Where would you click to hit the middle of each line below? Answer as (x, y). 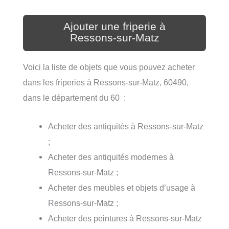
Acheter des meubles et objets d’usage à (122, 188)
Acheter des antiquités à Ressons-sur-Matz (126, 127)
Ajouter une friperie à (114, 26)
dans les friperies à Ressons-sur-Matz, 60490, (106, 82)
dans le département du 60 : (74, 97)
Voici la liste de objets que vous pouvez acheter (109, 67)
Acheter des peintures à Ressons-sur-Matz (125, 219)
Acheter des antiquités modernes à (111, 157)
